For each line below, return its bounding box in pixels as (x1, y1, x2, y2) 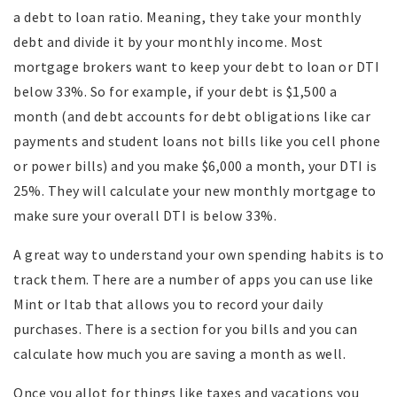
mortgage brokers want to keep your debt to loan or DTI (13, 58, 379, 76)
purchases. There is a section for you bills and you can (13, 320, 358, 339)
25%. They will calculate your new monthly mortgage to (13, 182, 377, 200)
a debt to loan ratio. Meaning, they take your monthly (13, 8, 362, 27)
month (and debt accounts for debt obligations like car (13, 107, 370, 126)
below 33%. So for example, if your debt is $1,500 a (13, 82, 338, 101)
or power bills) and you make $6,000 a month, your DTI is (13, 157, 377, 175)
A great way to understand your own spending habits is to (13, 245, 384, 264)
